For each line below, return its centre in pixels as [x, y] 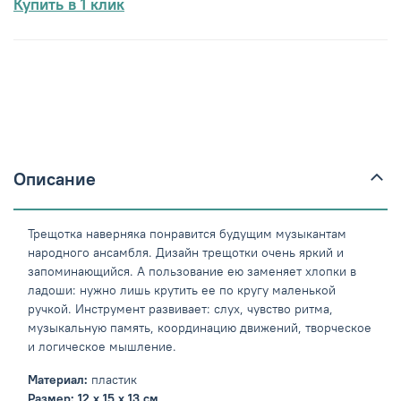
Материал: [58, 380]
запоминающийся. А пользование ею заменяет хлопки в [192, 272]
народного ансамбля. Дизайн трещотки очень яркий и [186, 253]
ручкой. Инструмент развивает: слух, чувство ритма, [180, 309]
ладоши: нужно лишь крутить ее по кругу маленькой [182, 290]
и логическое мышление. [104, 347]
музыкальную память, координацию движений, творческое [200, 328]
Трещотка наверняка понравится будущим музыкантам [187, 234]
